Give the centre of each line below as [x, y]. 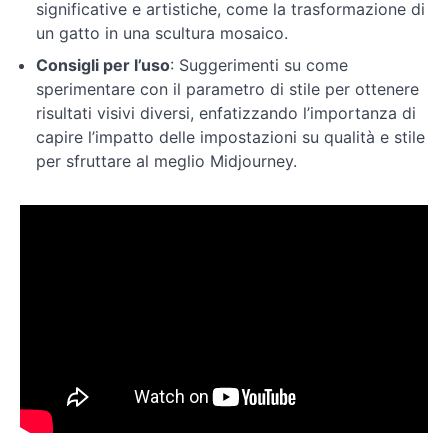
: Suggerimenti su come [259, 65]
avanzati [43, 257]
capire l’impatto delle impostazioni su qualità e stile [230, 137]
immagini [46, 181]
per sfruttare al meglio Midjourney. [166, 161]
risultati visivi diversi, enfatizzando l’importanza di [226, 113]
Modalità [44, 41]
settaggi [42, 83]
